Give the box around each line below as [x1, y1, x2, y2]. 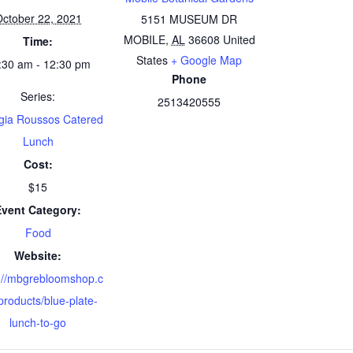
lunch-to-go [9, 314, 66, 330]
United [222, 31, 255, 47]
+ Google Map [171, 51, 242, 68]
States [136, 51, 168, 68]
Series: [20, 87, 55, 104]
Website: [14, 247, 61, 263]
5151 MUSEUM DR [141, 10, 237, 27]
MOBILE [123, 31, 165, 47]
